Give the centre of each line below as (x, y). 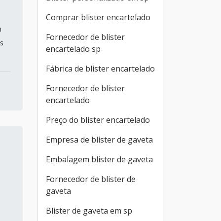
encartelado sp (73, 49)
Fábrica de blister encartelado (100, 69)
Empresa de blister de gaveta (99, 140)
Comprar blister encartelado (98, 17)
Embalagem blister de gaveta (99, 159)
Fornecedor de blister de (91, 179)
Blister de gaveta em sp (89, 211)
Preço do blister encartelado (98, 120)
